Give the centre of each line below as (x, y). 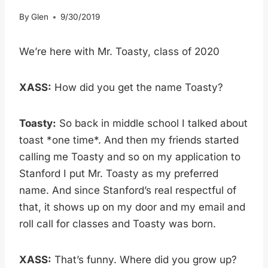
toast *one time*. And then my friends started (129, 140)
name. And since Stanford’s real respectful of (128, 191)
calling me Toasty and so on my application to (130, 157)
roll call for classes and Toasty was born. (118, 224)
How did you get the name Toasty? (137, 88)
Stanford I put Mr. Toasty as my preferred (119, 174)
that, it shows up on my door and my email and (132, 207)
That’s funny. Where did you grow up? (144, 260)
